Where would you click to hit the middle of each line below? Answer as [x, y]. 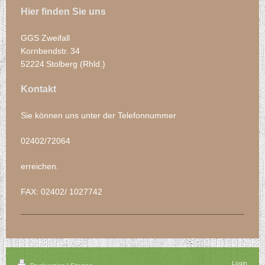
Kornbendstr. [45, 51]
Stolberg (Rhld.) [76, 64]
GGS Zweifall [45, 38]
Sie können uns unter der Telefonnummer [98, 115]
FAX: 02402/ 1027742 [62, 192]
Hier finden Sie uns [63, 12]
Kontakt [38, 89]
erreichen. [40, 166]
